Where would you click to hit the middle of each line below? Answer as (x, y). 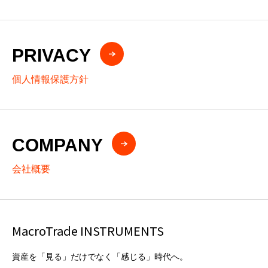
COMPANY (57, 145)
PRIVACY (51, 55)
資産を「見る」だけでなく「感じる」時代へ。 (100, 257)
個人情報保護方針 (50, 79)
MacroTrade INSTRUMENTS (88, 231)
